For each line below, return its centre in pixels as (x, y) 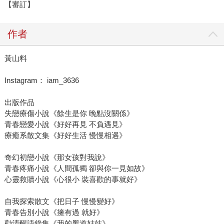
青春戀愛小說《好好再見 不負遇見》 (65, 124)
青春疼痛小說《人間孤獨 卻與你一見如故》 (76, 168)
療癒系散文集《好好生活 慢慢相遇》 (65, 135)
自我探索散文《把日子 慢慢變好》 (61, 201)
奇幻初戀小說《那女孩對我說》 (57, 157)
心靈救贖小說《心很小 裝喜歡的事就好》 (73, 179)
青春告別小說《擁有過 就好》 (54, 212)
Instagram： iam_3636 (41, 80)
